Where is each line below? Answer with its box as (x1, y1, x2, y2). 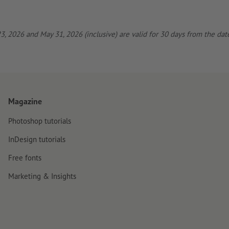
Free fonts (8, 153, 41, 163)
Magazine (8, 96, 42, 106)
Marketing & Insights (8, 171, 76, 181)
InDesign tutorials (8, 134, 65, 144)
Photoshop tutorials (8, 116, 71, 126)
